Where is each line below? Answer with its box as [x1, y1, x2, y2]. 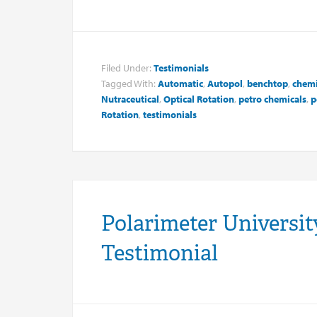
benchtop [247, 76, 288, 90]
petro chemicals [238, 92, 306, 105]
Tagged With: [101, 76, 158, 90]
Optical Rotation [163, 92, 234, 105]
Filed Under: [101, 61, 154, 74]
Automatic [158, 76, 203, 90]
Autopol [207, 76, 243, 90]
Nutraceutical [101, 92, 159, 105]
